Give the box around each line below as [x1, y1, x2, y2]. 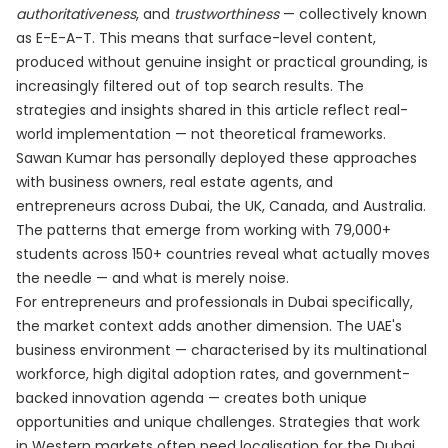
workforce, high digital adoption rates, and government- [16, 364, 410, 384]
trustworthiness [174, 4, 279, 24]
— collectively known [279, 4, 427, 24]
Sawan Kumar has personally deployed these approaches [16, 148, 417, 168]
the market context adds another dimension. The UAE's [16, 316, 402, 336]
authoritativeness [16, 4, 136, 24]
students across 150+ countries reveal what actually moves [16, 244, 430, 264]
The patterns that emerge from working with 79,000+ [16, 220, 391, 240]
